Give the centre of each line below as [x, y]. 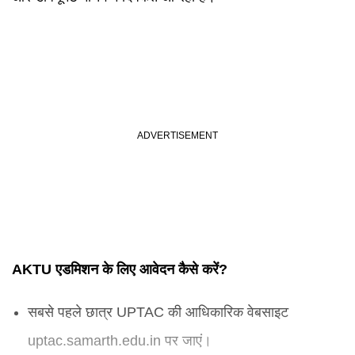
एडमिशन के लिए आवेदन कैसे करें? [139, 269]
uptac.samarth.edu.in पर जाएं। [120, 341]
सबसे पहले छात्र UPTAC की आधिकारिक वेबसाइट [158, 312]
